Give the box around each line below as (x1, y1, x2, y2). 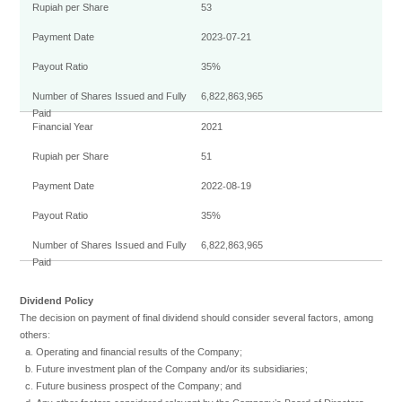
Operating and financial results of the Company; (36, 345, 243, 359)
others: (20, 328, 51, 342)
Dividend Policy (20, 293, 94, 308)
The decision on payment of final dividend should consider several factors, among (20, 310, 374, 325)
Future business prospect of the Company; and (36, 379, 242, 393)
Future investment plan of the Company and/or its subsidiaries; (36, 362, 309, 376)
